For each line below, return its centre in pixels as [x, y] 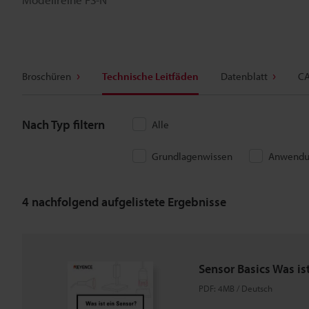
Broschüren [47, 76]
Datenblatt [244, 76]
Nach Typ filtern [63, 124]
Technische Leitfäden [150, 76]
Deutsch [257, 288]
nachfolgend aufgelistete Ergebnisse [128, 201]
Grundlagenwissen [192, 156]
